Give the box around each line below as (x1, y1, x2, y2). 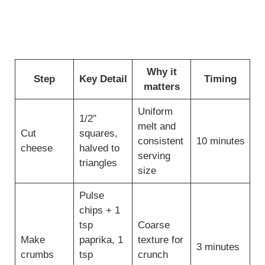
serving (137, 150, 170, 161)
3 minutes (196, 241, 240, 253)
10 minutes (196, 135, 245, 147)
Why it (146, 66, 177, 77)
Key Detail (79, 73, 127, 85)
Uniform (137, 105, 173, 117)
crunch (137, 248, 168, 260)
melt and (137, 120, 176, 132)
